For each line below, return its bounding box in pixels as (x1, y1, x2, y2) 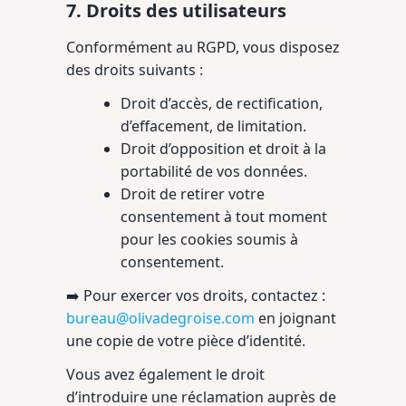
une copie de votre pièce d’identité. (66, 331, 305, 351)
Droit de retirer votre (121, 184, 265, 204)
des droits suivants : (66, 60, 203, 80)
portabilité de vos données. (121, 161, 307, 181)
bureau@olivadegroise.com (66, 308, 255, 328)
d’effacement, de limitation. (121, 116, 306, 136)
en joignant (255, 308, 336, 328)
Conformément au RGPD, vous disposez (66, 37, 340, 57)
